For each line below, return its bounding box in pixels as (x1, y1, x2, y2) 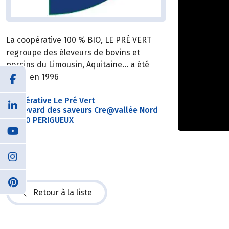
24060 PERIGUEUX (6, 114, 74, 125)
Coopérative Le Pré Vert (6, 95, 97, 105)
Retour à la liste (33, 188, 92, 197)
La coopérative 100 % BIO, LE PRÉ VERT (6, 35, 151, 45)
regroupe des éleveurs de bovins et (6, 47, 140, 57)
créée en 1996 (6, 72, 59, 82)
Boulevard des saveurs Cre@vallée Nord (6, 105, 158, 115)
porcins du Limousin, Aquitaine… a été (6, 59, 149, 70)
